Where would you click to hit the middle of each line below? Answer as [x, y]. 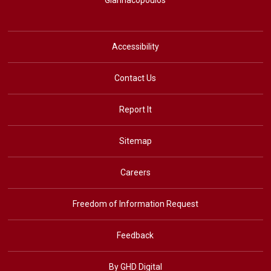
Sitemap [135, 141]
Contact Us [135, 78]
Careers [135, 172]
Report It [135, 109]
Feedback [135, 235]
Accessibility [135, 47]
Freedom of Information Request [135, 204]
